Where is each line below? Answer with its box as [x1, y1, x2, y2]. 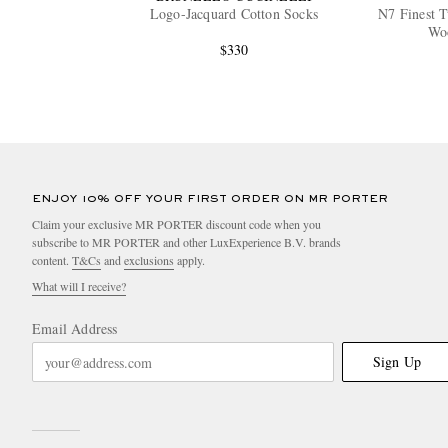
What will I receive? [32, 278, 126, 295]
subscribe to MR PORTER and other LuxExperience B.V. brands [32, 234, 341, 251]
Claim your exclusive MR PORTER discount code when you [32, 216, 321, 233]
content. [32, 252, 72, 269]
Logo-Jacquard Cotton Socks [149, 4, 319, 24]
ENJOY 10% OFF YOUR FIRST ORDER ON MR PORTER [32, 194, 388, 205]
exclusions [124, 252, 174, 269]
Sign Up [372, 352, 422, 372]
